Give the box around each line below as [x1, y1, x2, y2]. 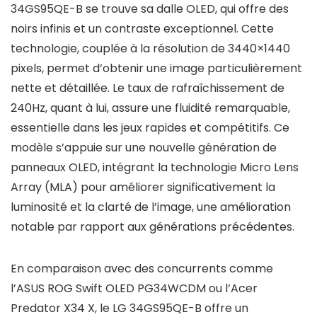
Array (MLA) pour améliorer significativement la [11, 179, 275, 195]
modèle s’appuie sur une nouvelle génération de [11, 139, 277, 156]
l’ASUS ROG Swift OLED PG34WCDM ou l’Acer [11, 280, 258, 296]
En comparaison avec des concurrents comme [11, 260, 273, 277]
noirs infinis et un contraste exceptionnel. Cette [11, 21, 274, 37]
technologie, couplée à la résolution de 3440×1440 [11, 40, 290, 57]
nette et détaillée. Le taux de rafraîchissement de [11, 80, 284, 96]
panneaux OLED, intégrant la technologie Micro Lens [11, 159, 299, 175]
